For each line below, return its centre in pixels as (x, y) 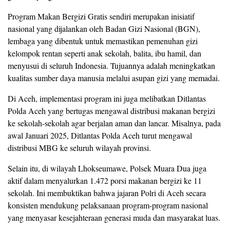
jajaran (129, 193)
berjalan (101, 123)
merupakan (152, 16)
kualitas (21, 78)
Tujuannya (128, 65)
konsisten (24, 205)
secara (196, 193)
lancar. (160, 123)
